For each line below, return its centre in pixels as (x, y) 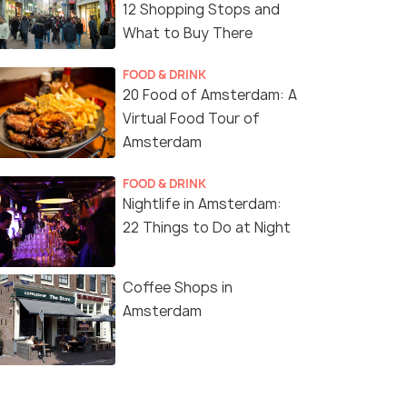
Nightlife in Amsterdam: (202, 204)
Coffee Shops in (149, 288)
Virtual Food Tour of (191, 119)
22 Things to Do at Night (207, 228)
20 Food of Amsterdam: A (210, 95)
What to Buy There (188, 34)
